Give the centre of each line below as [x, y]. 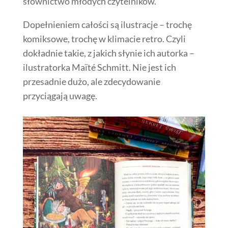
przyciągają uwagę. [60, 95]
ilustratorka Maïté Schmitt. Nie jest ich [99, 67]
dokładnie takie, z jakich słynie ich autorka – [108, 53]
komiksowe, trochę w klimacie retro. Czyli [104, 38]
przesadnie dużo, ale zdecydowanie [91, 81]
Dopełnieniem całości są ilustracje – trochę [107, 24]
